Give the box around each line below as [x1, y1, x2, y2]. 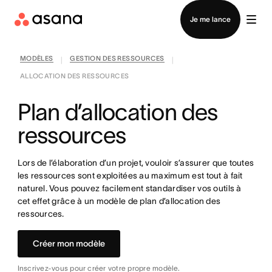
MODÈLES [19, 55, 53, 62]
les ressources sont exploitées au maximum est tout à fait [17, 171, 243, 180]
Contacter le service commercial [67, 2, 205, 13]
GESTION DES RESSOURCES [70, 55, 165, 62]
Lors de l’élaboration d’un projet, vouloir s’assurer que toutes [17, 158, 254, 168]
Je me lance [190, 15, 231, 23]
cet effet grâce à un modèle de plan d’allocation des [17, 196, 221, 206]
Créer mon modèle [32, 239, 105, 248]
